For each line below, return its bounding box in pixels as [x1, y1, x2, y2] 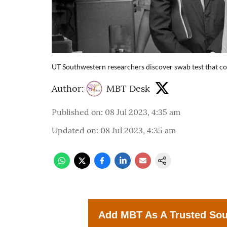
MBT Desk [106, 83, 150, 95]
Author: [52, 83, 84, 95]
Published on [52, 106, 101, 117]
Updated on [52, 125, 96, 135]
